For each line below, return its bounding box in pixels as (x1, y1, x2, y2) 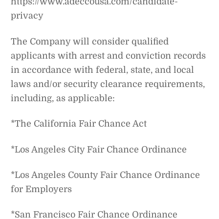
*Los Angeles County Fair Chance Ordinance (11, 170, 200, 180)
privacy (11, 11, 44, 21)
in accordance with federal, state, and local (11, 65, 195, 75)
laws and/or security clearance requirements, (11, 79, 205, 89)
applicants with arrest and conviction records (11, 50, 206, 61)
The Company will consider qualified (11, 36, 169, 46)
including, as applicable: (11, 93, 115, 103)
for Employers (11, 184, 72, 194)
